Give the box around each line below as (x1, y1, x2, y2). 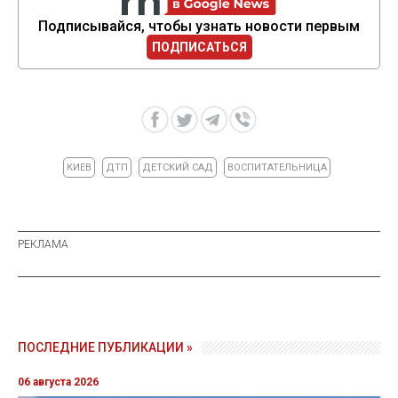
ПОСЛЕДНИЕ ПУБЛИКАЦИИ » (18, 340, 193, 355)
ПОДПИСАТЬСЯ (151, 40, 247, 55)
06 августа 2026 (18, 376, 99, 389)
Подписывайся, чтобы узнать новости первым (38, 18, 360, 36)
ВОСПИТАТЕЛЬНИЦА (227, 162, 327, 174)
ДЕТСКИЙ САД (142, 162, 213, 174)
